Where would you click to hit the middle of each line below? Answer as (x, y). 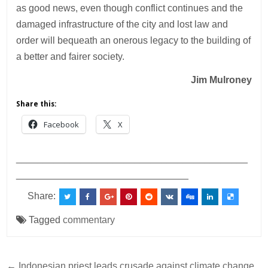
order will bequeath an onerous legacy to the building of (134, 40)
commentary (89, 220)
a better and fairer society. (72, 56)
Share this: (36, 104)
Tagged (45, 220)
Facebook (62, 124)
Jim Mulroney (221, 80)
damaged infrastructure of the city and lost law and (122, 24)
